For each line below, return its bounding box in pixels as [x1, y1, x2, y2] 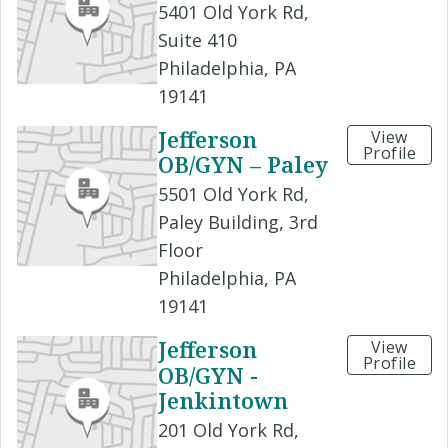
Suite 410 [158, 28, 237, 53]
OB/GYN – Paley [158, 149, 328, 180]
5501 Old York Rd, [158, 182, 309, 207]
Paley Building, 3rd [158, 210, 318, 235]
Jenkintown [158, 384, 288, 415]
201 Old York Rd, [158, 417, 299, 442]
